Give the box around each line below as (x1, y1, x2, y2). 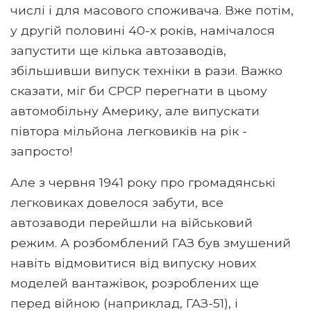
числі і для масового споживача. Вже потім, (10, 2, 294, 17)
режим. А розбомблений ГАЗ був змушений (10, 235, 291, 250)
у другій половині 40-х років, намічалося (10, 22, 275, 37)
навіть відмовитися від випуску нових (10, 255, 256, 270)
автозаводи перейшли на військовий (10, 215, 253, 230)
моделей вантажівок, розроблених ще (10, 275, 259, 290)
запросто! (10, 143, 72, 158)
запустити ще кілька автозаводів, (10, 42, 226, 58)
